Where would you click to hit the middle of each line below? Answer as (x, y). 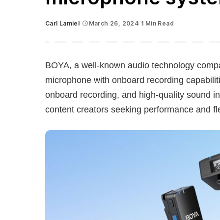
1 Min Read (157, 23)
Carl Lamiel (63, 23)
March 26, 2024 (114, 23)
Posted (56, 27)
